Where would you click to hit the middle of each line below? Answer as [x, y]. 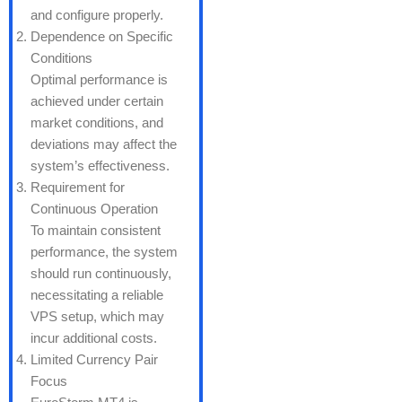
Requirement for [78, 188]
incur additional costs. [94, 338]
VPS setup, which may [97, 317]
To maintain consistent [96, 231]
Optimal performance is [99, 80]
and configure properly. [97, 15]
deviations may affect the [104, 144]
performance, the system [104, 252]
